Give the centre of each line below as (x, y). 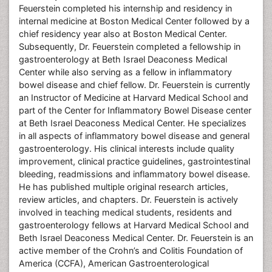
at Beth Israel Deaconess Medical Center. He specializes (133, 123)
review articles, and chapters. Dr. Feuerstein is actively (128, 199)
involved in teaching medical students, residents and (125, 212)
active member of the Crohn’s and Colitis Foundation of (131, 250)
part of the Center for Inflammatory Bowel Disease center (135, 110)
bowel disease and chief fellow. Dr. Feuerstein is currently (134, 85)
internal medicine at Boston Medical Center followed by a (134, 21)
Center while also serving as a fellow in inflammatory (125, 72)
